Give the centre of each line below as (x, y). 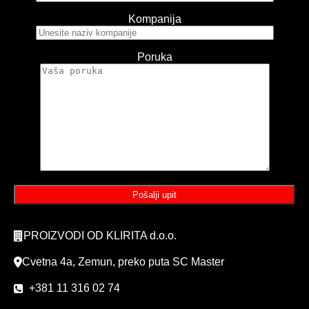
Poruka (154, 57)
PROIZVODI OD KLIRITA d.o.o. (100, 235)
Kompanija (154, 19)
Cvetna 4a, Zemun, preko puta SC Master (123, 261)
